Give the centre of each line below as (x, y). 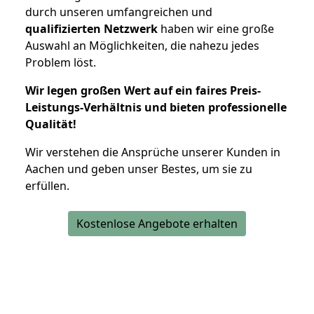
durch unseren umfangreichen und (119, 12)
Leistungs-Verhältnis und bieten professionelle (156, 107)
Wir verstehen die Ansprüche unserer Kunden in (153, 152)
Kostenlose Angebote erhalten (157, 223)
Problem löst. (61, 62)
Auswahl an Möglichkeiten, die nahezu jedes (142, 45)
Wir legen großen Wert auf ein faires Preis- (143, 90)
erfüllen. (47, 185)
